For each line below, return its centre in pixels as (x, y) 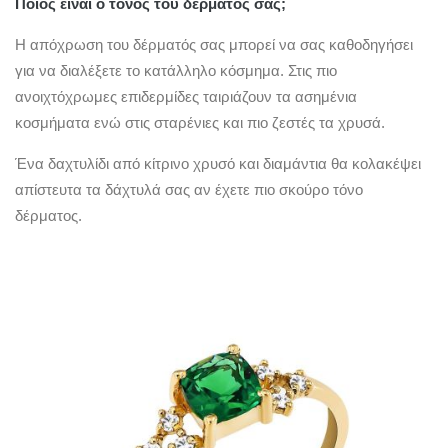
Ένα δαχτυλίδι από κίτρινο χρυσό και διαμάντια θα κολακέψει (218, 163)
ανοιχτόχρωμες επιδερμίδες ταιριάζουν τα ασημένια (186, 96)
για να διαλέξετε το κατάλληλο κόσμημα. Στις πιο (176, 70)
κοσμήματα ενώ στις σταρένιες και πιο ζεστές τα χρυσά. (200, 122)
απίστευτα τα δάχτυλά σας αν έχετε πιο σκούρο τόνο (189, 189)
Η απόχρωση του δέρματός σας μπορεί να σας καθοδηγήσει (214, 44)
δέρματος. (48, 215)
